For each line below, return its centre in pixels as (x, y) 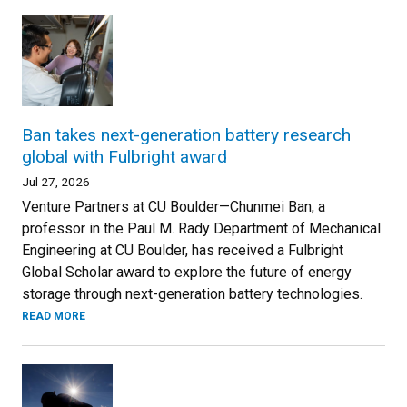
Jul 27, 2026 (56, 181)
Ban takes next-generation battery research (186, 134)
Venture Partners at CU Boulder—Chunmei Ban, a (174, 206)
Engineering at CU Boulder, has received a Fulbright (183, 250)
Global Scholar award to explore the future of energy (187, 272)
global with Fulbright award (124, 156)
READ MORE (54, 316)
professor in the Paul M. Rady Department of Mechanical (201, 228)
